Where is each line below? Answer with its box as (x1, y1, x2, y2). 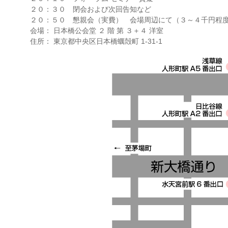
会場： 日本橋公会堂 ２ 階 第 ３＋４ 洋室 (30, 26, 163, 35)
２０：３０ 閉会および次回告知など (30, 5, 151, 13)
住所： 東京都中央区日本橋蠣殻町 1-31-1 (30, 37, 162, 45)
